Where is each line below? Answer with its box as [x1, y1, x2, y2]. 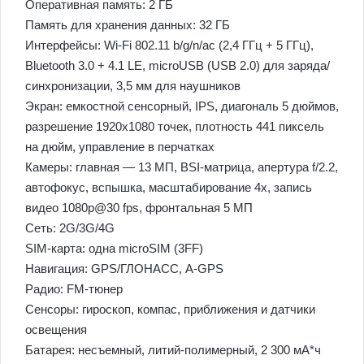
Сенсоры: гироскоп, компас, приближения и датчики [25, 302, 315, 316]
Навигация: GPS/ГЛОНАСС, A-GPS [25, 262, 223, 275]
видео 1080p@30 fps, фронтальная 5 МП [25, 201, 253, 214]
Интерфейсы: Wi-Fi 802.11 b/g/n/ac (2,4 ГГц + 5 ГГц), [25, 38, 314, 52]
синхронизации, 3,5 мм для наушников [25, 79, 240, 93]
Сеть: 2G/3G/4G [25, 221, 115, 235]
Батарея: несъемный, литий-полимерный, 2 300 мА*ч [25, 343, 321, 357]
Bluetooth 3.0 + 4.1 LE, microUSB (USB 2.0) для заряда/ [25, 58, 330, 72]
